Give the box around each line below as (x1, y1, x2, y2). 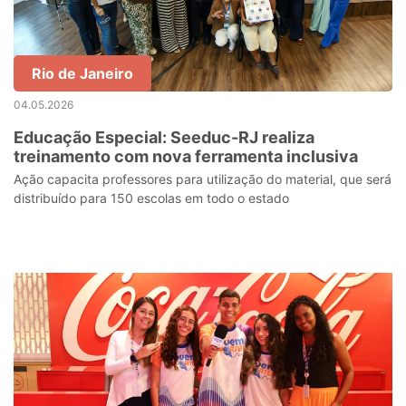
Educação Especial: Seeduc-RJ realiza (14, 128, 314, 147)
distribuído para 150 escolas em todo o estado (14, 190, 289, 206)
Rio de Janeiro (32, 64, 133, 82)
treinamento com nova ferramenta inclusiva (14, 147, 358, 166)
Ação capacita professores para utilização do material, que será (14, 171, 391, 187)
